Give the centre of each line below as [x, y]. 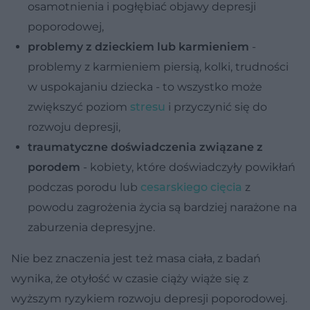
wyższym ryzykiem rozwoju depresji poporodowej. [149, 298]
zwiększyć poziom [79, 107]
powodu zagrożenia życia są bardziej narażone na [162, 207]
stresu [148, 107]
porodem [54, 167]
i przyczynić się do [216, 107]
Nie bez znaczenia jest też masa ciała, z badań [136, 258]
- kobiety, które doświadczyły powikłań [188, 167]
